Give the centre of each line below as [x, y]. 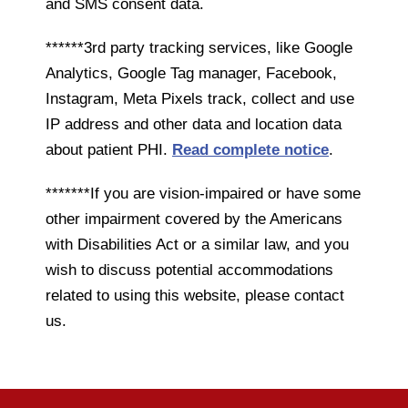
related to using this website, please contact [195, 295]
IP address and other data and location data [194, 124]
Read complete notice [250, 149]
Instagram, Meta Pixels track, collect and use [200, 98]
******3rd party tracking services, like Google [199, 47]
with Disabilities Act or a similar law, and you [197, 244]
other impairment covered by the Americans [194, 219]
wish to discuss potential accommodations [189, 270]
